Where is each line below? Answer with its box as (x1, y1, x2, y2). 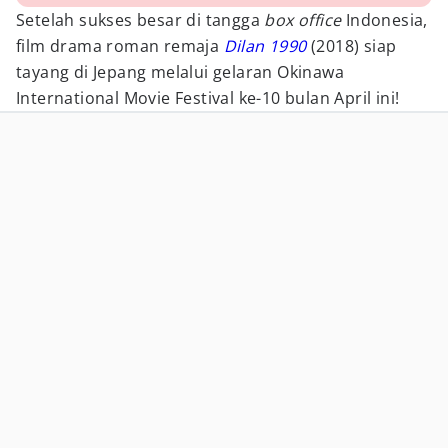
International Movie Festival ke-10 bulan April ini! (16, 87, 400, 109)
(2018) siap (311, 35, 397, 57)
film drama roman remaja (16, 35, 224, 57)
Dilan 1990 (223, 35, 307, 57)
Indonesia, (345, 9, 428, 31)
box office (264, 9, 346, 31)
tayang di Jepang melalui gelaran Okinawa (16, 61, 344, 83)
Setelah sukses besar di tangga (16, 9, 265, 31)
